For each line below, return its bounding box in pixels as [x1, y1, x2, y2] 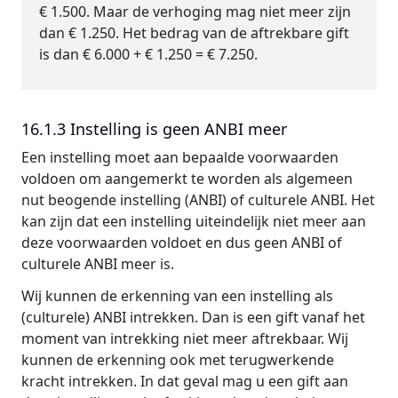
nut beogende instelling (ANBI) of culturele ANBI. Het [21, 190, 375, 210]
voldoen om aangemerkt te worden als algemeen [21, 169, 353, 188]
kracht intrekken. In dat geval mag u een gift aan [21, 371, 348, 391]
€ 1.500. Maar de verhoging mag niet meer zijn [39, 2, 351, 21]
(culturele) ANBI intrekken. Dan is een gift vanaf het [21, 307, 365, 327]
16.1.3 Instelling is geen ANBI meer [21, 118, 287, 139]
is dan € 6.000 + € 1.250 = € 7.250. [39, 44, 258, 64]
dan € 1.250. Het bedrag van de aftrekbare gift [39, 23, 349, 43]
